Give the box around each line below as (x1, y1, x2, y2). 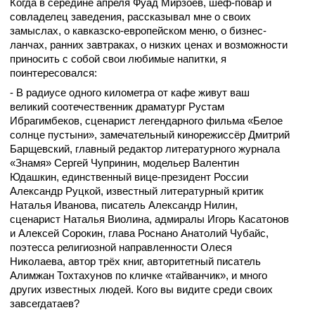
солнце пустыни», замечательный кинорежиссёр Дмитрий (10, 128, 290, 141)
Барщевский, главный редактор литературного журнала (10, 142, 280, 155)
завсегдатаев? (10, 297, 79, 309)
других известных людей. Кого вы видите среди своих (10, 283, 273, 295)
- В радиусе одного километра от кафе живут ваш (10, 86, 250, 98)
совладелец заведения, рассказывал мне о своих (10, 10, 251, 22)
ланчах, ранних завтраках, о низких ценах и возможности (10, 38, 288, 51)
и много (231, 269, 267, 281)
